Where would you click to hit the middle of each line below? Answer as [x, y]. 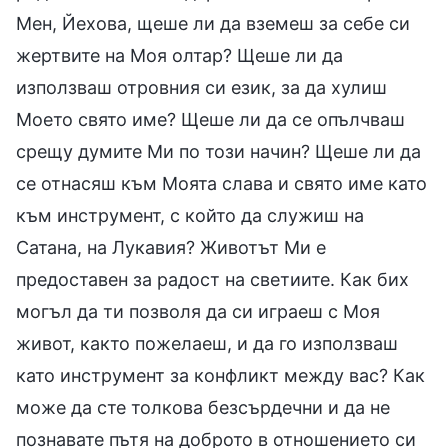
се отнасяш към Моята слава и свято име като [221, 183]
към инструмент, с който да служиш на [190, 215]
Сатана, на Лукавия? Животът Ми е [171, 247]
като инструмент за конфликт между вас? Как [220, 375]
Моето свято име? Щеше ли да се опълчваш [210, 119]
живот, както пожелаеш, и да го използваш [207, 343]
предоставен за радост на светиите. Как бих [212, 279]
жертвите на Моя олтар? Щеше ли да [179, 55]
